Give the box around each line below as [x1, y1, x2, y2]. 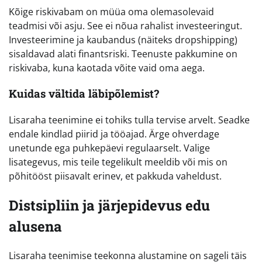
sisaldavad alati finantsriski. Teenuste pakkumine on [9, 47, 237, 60]
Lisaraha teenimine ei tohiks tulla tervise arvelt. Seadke [9, 113, 250, 127]
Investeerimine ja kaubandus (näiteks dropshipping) [9, 33, 237, 46]
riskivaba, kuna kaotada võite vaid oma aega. [9, 61, 205, 74]
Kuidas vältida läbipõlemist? [9, 86, 159, 101]
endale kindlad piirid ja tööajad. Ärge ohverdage [9, 127, 219, 141]
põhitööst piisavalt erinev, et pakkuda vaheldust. [9, 170, 222, 183]
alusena [9, 217, 62, 236]
